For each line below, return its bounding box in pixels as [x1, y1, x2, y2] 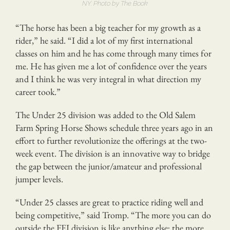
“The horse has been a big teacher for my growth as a [15, 21, 201, 33]
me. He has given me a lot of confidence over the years [15, 60, 207, 72]
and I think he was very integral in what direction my [15, 72, 201, 85]
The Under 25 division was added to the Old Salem [15, 108, 196, 121]
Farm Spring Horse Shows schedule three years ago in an [15, 121, 213, 133]
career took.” [15, 85, 61, 98]
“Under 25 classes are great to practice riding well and [15, 196, 203, 208]
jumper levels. [15, 172, 63, 185]
